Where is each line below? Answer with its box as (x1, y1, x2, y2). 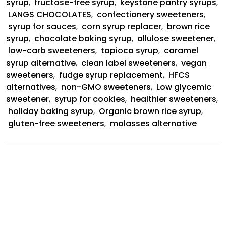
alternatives (6, 81, 55, 93)
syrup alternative (6, 56, 76, 69)
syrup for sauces (8, 20, 76, 32)
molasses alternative (110, 117, 197, 129)
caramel (164, 44, 198, 56)
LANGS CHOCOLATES (8, 8, 91, 20)
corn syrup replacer (82, 20, 161, 32)
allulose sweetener (137, 32, 214, 44)
